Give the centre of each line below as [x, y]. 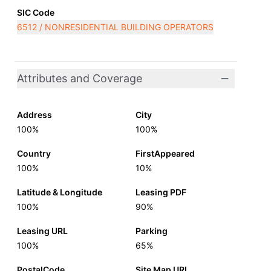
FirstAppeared [165, 153]
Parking [152, 231]
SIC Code [36, 12]
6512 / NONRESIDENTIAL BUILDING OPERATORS [115, 27]
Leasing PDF [161, 192]
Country [34, 153]
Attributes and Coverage [80, 78]
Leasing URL [42, 231]
